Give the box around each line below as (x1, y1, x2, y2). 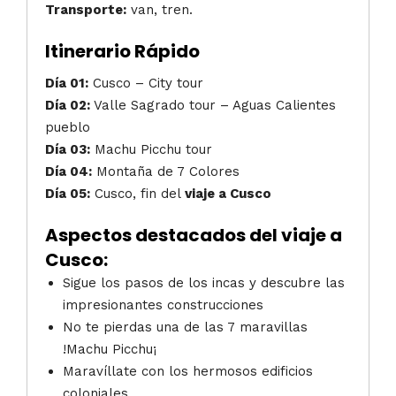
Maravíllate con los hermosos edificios (63, 362, 313, 379)
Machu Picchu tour (90, 141, 212, 158)
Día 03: (45, 141, 90, 158)
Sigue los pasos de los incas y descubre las (63, 274, 345, 291)
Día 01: (45, 75, 88, 92)
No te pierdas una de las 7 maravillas (63, 318, 308, 335)
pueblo (45, 119, 90, 136)
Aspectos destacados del (45, 222, 281, 247)
